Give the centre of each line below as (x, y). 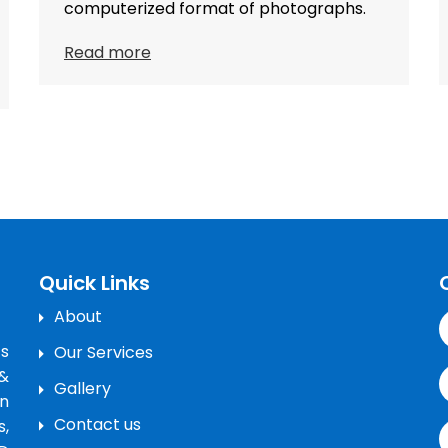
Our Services (103, 353)
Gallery (82, 389)
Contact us (97, 425)
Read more (107, 52)
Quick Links (94, 282)
